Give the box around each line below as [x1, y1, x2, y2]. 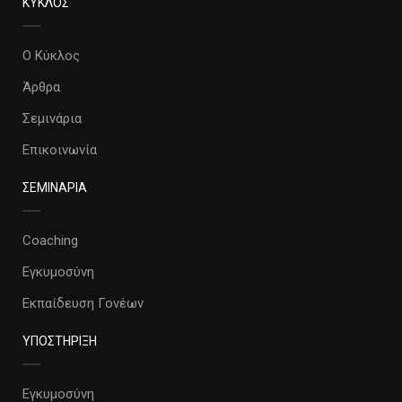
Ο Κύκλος [22, 48, 80, 64]
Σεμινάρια [22, 110, 82, 127]
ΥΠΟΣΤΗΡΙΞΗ [22, 334, 97, 348]
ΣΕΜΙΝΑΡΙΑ [22, 180, 87, 195]
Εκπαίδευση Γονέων [22, 295, 144, 311]
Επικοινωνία [22, 142, 97, 158]
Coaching [22, 232, 78, 249]
